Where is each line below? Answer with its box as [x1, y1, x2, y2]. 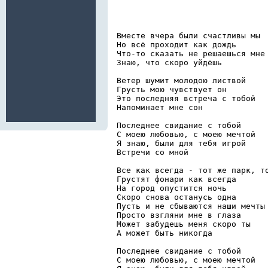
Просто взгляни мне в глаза [117, 210, 246, 220]
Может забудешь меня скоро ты [117, 219, 255, 229]
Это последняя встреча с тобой [117, 93, 260, 103]
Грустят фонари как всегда [117, 174, 241, 184]
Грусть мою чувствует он [117, 84, 232, 94]
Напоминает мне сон [117, 102, 208, 112]
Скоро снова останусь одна [117, 192, 241, 202]
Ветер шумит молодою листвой [117, 75, 251, 85]
